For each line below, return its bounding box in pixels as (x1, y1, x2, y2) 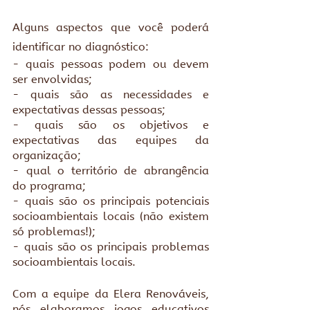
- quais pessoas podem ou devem (12, 57, 209, 71)
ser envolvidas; (12, 73, 92, 86)
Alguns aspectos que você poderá (12, 21, 209, 34)
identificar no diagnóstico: (12, 40, 149, 53)
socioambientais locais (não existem (12, 210, 209, 223)
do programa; (12, 179, 86, 192)
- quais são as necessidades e (12, 88, 209, 101)
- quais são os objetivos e (12, 118, 209, 131)
